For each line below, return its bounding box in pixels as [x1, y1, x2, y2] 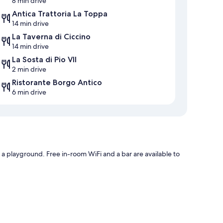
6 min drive [12, 88, 46, 97]
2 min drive [12, 65, 46, 74]
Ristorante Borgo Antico [12, 78, 102, 88]
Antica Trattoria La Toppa [12, 9, 108, 19]
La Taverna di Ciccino [12, 32, 91, 42]
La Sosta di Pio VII [12, 55, 77, 65]
